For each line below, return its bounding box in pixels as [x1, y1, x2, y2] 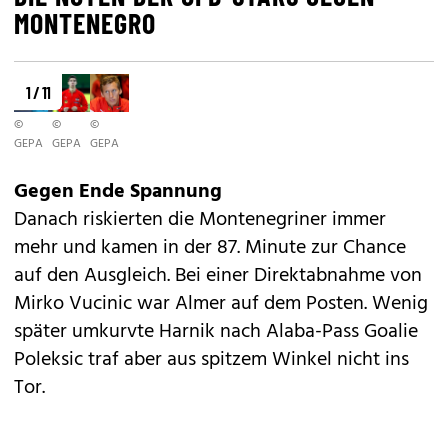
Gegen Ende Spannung [14, 176, 222, 209]
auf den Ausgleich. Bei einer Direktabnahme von [14, 260, 422, 293]
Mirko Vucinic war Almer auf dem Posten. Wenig [14, 288, 428, 321]
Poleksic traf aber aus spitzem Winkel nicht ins [14, 344, 409, 377]
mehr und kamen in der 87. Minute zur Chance [14, 232, 406, 265]
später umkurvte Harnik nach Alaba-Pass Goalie [14, 316, 418, 349]
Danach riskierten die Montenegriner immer [14, 204, 386, 237]
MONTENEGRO [14, 5, 156, 40]
